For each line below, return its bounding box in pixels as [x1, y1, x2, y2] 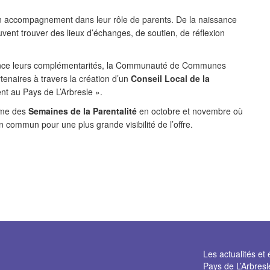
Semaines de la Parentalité [28, 105, 137, 118]
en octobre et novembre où [137, 105, 243, 118]
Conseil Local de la [131, 72, 210, 85]
